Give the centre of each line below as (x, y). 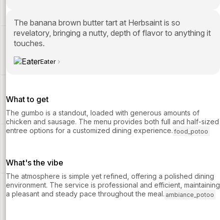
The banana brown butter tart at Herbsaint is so (97, 23)
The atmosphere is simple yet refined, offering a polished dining (110, 176)
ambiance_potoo (190, 194)
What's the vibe (35, 163)
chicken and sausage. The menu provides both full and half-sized (112, 122)
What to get (27, 99)
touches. (29, 43)
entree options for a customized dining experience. (89, 131)
